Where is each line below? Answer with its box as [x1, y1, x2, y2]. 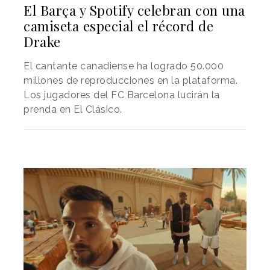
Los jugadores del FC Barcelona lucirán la [24, 89, 220, 101]
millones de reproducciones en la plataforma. [24, 74, 237, 86]
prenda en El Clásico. [24, 103, 122, 115]
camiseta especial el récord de [24, 16, 213, 35]
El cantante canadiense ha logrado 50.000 [24, 60, 224, 72]
